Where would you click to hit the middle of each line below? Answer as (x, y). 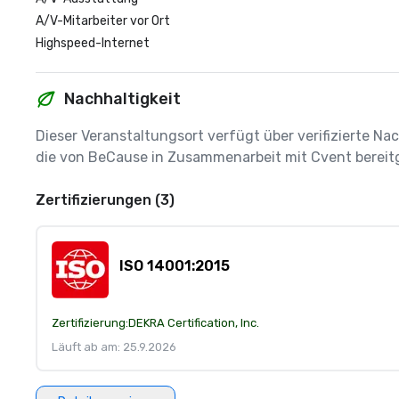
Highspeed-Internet (93, 43)
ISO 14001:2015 (175, 266)
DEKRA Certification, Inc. (194, 323)
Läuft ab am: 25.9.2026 (114, 347)
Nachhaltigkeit (122, 99)
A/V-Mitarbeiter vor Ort (103, 21)
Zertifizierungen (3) (105, 200)
